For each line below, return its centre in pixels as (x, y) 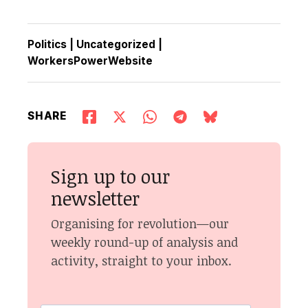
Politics (47, 44)
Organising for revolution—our (140, 223)
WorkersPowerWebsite (90, 60)
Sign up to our (111, 176)
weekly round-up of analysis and (145, 242)
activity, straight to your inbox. (142, 261)
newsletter (96, 198)
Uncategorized (116, 44)
